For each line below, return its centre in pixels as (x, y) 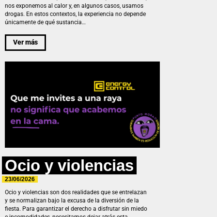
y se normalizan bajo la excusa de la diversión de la (72, 200)
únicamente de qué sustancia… (45, 22)
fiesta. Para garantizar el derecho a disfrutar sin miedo (76, 209)
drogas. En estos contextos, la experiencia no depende (75, 14)
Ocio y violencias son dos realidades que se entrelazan (76, 192)
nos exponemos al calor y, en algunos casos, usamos (74, 6)
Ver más (25, 42)
